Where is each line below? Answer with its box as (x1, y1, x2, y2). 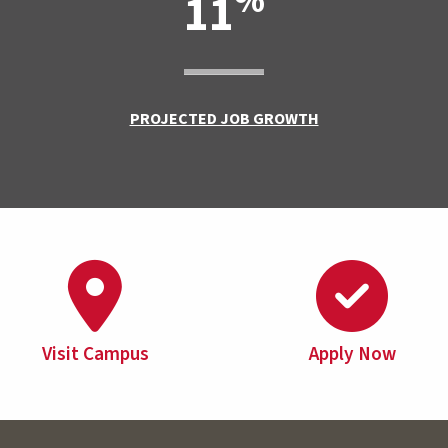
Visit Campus (41, 339, 149, 368)
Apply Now (308, 339, 396, 368)
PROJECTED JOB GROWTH (129, 108, 319, 131)
